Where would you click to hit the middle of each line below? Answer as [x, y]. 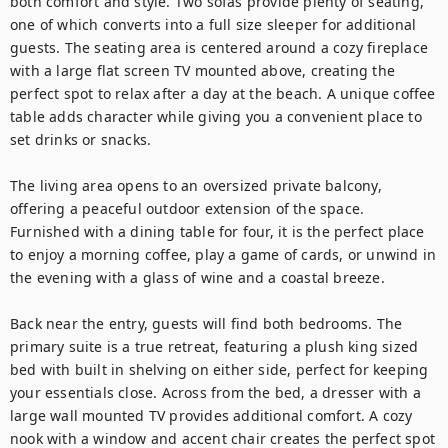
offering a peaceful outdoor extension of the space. [187, 208]
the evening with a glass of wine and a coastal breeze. [197, 277]
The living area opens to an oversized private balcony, [196, 185]
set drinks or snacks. [81, 139]
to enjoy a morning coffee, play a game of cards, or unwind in [223, 254]
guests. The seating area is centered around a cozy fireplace [219, 47]
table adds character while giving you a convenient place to [216, 116]
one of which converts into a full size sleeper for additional [213, 24]
